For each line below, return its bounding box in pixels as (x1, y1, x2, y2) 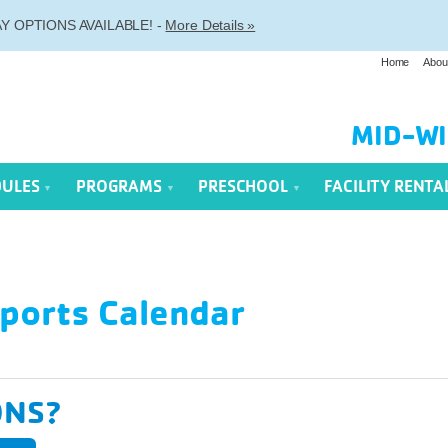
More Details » (165, 17, 256, 33)
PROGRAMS (76, 176, 166, 197)
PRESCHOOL (198, 176, 292, 197)
